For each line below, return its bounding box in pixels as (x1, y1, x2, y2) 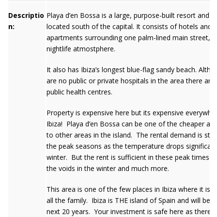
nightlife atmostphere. (46, 44, 115, 53)
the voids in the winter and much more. (46, 164, 169, 173)
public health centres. (46, 87, 112, 96)
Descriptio (8, 11, 44, 20)
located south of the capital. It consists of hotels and (46, 22, 212, 31)
